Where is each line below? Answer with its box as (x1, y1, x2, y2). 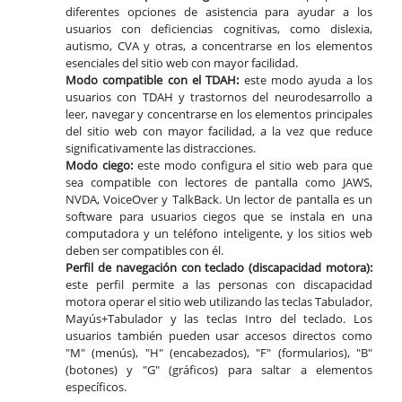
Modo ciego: (66, 157, 133, 174)
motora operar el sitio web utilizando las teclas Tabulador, (66, 293, 372, 310)
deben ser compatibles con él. (66, 242, 223, 259)
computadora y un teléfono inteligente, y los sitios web (66, 225, 372, 242)
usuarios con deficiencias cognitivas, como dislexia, (66, 21, 372, 38)
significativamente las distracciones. (66, 140, 256, 157)
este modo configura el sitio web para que (132, 157, 373, 174)
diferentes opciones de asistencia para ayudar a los (66, 4, 372, 21)
